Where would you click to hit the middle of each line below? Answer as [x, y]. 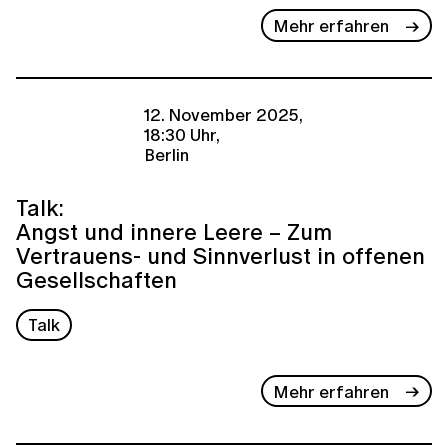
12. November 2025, [223, 114]
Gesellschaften [96, 279]
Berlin [166, 154]
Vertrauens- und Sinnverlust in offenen [220, 255]
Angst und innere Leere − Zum [174, 231]
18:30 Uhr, [182, 134]
